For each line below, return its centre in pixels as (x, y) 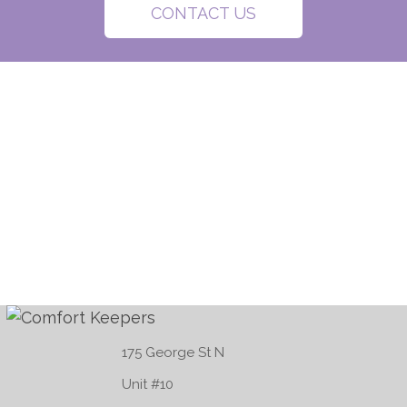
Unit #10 (148, 385)
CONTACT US (203, 14)
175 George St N (173, 353)
